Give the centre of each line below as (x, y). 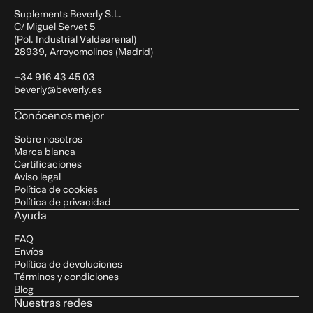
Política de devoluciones (68, 265)
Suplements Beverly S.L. (68, 15)
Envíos (29, 252)
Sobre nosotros (48, 140)
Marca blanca (45, 152)
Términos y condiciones (66, 277)
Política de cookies (56, 190)
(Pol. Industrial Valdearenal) (75, 40)
